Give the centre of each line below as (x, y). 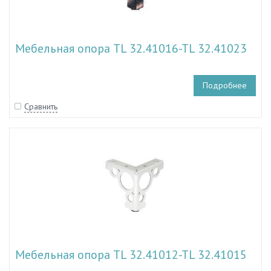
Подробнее (225, 85)
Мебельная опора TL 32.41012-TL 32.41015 (131, 254)
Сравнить (41, 106)
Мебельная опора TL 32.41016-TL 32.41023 (131, 48)
